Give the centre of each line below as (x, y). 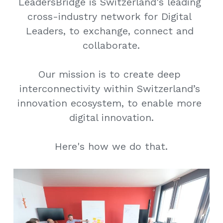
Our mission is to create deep (110, 74)
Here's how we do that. (111, 146)
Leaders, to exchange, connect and (110, 31)
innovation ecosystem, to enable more (110, 103)
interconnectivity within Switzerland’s (110, 88)
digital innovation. (111, 117)
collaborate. (111, 45)
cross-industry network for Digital (110, 16)
